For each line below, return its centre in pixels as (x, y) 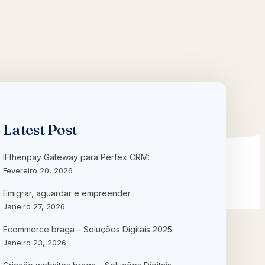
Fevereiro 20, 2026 (38, 170)
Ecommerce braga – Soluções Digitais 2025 (88, 229)
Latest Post (40, 129)
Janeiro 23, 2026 (35, 242)
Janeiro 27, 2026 (34, 206)
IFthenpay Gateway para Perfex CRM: (76, 157)
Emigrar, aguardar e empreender (67, 193)
